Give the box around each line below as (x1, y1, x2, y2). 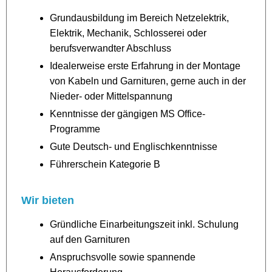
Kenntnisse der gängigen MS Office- (50, 109, 205, 120)
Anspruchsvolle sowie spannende (50, 252, 195, 263)
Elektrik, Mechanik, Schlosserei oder (50, 28, 206, 39)
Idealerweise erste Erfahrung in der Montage (50, 61, 240, 72)
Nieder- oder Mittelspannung (50, 91, 172, 102)
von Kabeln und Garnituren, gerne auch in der (50, 76, 246, 87)
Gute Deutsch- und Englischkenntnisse (50, 141, 217, 152)
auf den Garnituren (50, 234, 130, 245)
